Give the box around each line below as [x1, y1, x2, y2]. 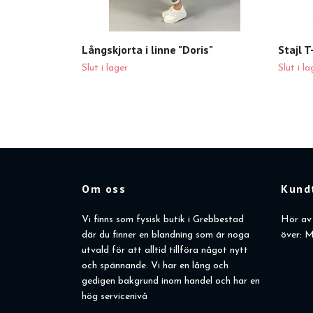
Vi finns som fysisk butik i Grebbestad [82, 214, 244, 226]
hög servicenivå [82, 291, 147, 303]
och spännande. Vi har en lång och [82, 261, 228, 272]
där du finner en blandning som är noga [82, 230, 249, 241]
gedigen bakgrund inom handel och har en [82, 276, 260, 287]
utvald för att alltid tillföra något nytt [82, 245, 248, 256]
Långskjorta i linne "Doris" [82, 43, 213, 57]
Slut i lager [82, 63, 128, 74]
